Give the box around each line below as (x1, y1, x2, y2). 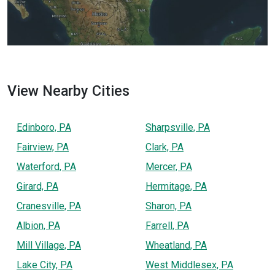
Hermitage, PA (145, 180, 207, 192)
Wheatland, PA (145, 239, 207, 251)
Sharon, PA (145, 199, 192, 212)
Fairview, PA (17, 141, 69, 153)
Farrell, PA (145, 219, 189, 231)
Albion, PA (17, 219, 60, 231)
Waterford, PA (17, 160, 76, 172)
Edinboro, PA (17, 121, 71, 133)
